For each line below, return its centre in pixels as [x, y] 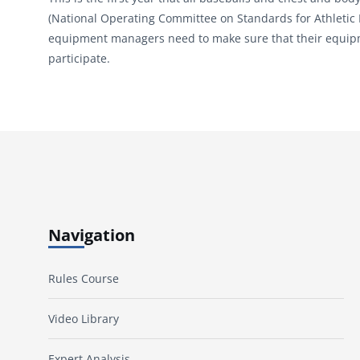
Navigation [92, 235]
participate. [79, 58]
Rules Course [84, 279]
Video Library [84, 319]
